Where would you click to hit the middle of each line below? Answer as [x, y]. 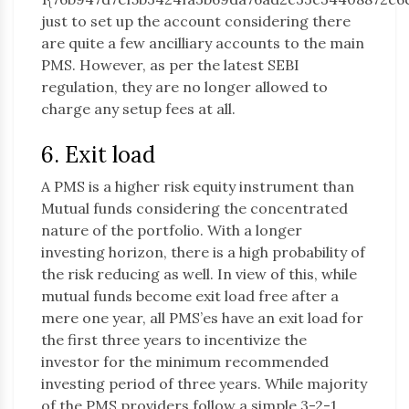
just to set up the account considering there [196, 21]
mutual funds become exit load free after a [190, 296]
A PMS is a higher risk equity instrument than [198, 187]
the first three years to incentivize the [174, 340]
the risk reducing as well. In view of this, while [199, 274]
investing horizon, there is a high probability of [203, 252]
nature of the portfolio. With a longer [172, 231]
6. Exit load [98, 155]
